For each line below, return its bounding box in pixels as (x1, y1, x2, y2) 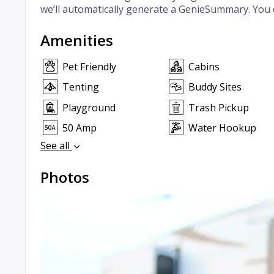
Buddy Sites (188, 80, 242, 94)
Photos (40, 167, 89, 188)
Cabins (188, 60, 220, 73)
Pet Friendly (62, 60, 116, 73)
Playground (62, 100, 116, 114)
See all (40, 139, 72, 153)
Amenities (40, 30, 113, 50)
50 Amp (62, 120, 97, 135)
